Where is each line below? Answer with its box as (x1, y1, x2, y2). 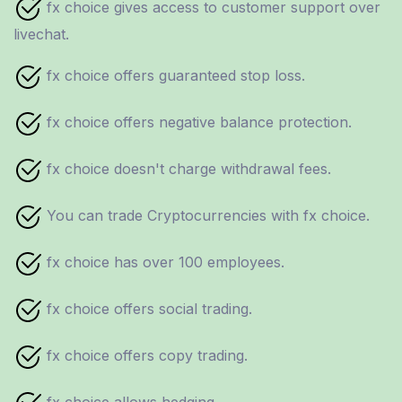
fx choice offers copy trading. (42, 346, 248, 365)
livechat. (13, 24, 69, 43)
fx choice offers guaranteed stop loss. (42, 66, 305, 85)
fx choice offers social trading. (42, 300, 252, 319)
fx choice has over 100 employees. (42, 253, 284, 272)
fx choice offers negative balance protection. (42, 113, 352, 132)
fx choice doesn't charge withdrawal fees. (42, 160, 331, 179)
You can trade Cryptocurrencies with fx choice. (42, 206, 370, 225)
